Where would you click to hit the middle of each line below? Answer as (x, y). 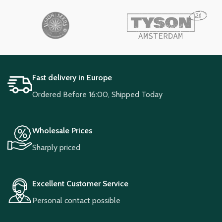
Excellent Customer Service (80, 183)
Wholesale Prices (62, 130)
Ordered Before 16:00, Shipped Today (97, 94)
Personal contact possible (76, 200)
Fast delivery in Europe (72, 77)
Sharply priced (56, 147)
